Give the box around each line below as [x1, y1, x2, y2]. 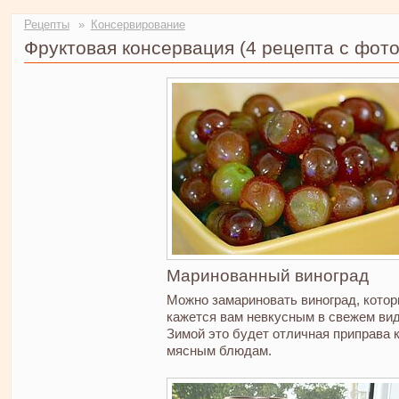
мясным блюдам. [166, 342, 272, 358]
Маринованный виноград [166, 265, 369, 285]
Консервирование [90, 18, 185, 31]
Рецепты [23, 18, 69, 31]
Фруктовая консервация [23, 37, 234, 59]
